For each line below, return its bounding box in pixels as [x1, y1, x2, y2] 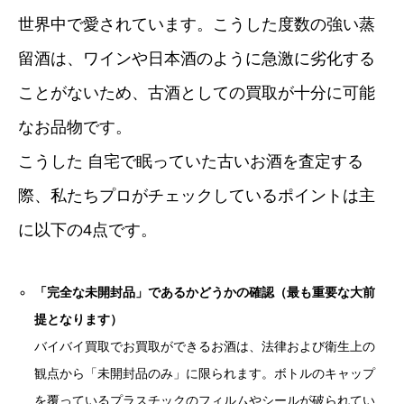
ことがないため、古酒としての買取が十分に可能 [18, 84, 375, 103]
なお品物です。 [18, 118, 132, 137]
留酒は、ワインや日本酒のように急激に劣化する [18, 50, 375, 69]
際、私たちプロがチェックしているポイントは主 [18, 187, 375, 206]
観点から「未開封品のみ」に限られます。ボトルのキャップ [34, 366, 376, 381]
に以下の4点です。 [18, 221, 157, 240]
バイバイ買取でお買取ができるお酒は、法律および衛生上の [34, 339, 376, 354]
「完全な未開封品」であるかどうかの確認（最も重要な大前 [34, 285, 376, 300]
